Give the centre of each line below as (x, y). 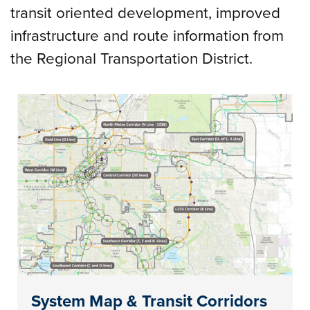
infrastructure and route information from (147, 36)
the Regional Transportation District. (132, 58)
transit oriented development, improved (146, 13)
